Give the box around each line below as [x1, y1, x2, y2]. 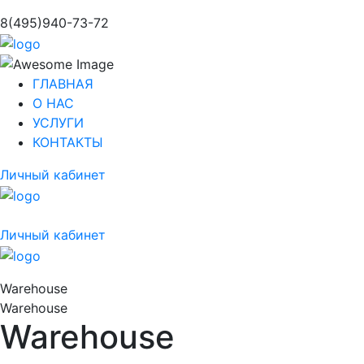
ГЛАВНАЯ [32, 76, 93, 93]
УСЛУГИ [32, 115, 84, 132]
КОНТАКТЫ [32, 134, 103, 151]
